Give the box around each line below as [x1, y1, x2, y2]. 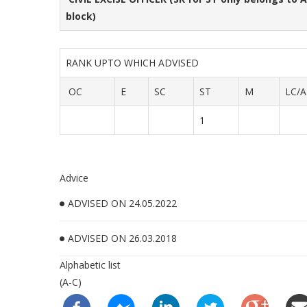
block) [66, 10, 96, 23]
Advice [60, 171, 88, 184]
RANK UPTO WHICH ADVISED [66, 56, 204, 69]
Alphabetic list [60, 258, 121, 271]
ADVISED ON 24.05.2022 [68, 197, 177, 210]
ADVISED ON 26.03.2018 [68, 232, 177, 245]
